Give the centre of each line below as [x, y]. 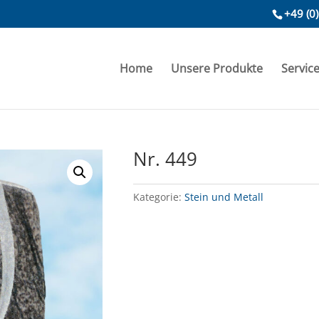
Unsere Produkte [216, 68]
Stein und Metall [224, 197]
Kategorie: [159, 197]
